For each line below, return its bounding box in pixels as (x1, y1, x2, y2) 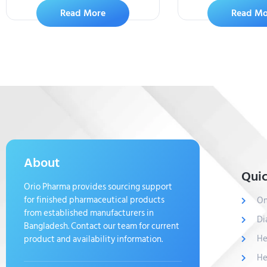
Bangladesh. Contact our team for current (24, 219, 179, 234)
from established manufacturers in (24, 206, 154, 221)
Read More (60, 5, 105, 21)
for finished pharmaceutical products (24, 193, 164, 208)
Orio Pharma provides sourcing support (24, 179, 172, 195)
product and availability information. (24, 232, 163, 247)
